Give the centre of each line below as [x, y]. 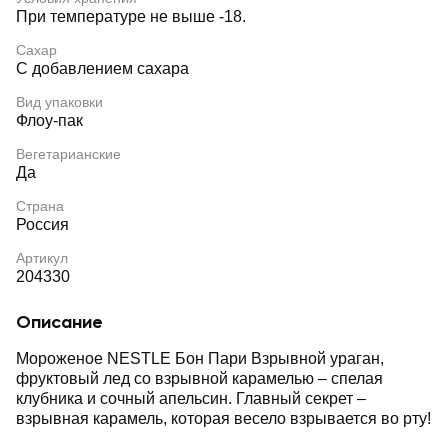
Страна [40, 206]
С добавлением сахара [102, 68]
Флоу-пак [49, 120]
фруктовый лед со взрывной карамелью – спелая [124, 378]
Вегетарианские [68, 154]
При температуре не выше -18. [131, 16]
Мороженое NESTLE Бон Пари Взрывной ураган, [200, 358]
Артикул [42, 258]
